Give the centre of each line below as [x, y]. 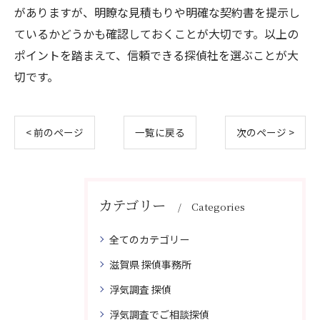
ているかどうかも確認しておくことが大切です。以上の [156, 34]
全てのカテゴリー [149, 239]
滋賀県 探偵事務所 [150, 264]
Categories [218, 206]
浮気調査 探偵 [140, 289]
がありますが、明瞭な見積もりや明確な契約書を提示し [157, 12]
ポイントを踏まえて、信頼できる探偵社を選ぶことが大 [156, 55]
